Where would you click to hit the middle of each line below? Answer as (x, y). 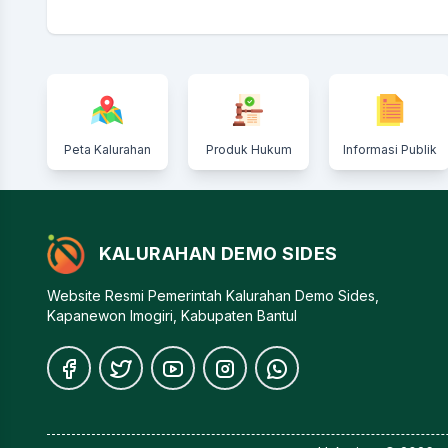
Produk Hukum (248, 149)
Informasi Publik (389, 149)
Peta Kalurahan (107, 149)
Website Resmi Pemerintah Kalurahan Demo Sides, (212, 295)
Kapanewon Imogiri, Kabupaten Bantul (171, 315)
